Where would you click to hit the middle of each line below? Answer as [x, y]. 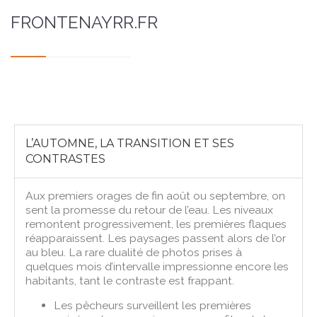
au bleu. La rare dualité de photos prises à [134, 252]
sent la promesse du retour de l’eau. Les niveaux [150, 209]
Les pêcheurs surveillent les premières [153, 305]
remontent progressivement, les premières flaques [156, 224]
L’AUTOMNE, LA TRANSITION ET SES [130, 143]
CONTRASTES [66, 158]
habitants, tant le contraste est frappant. [130, 280]
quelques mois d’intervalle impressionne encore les [157, 266]
